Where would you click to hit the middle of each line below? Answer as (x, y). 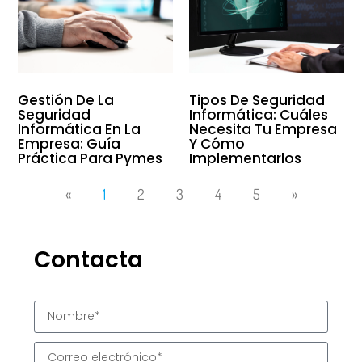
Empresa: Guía (69, 143)
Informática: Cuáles (259, 114)
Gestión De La (66, 100)
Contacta (89, 259)
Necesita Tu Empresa (263, 129)
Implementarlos (245, 158)
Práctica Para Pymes (90, 158)
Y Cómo (217, 143)
